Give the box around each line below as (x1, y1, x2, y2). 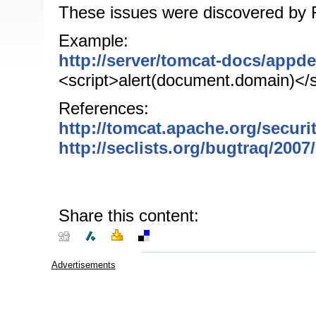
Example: (58, 31, 128, 50)
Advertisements (51, 260, 116, 270)
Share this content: (58, 206, 199, 225)
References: (58, 99, 149, 118)
